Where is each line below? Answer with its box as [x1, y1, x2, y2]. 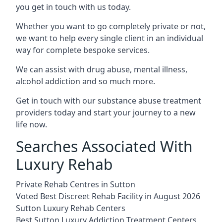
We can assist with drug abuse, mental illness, [16, 63, 187, 75]
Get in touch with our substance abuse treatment [16, 95, 201, 106]
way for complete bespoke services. [16, 44, 150, 55]
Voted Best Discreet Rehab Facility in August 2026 [16, 190, 200, 202]
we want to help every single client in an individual [16, 32, 203, 44]
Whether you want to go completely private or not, [16, 20, 206, 32]
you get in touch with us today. [16, 1, 131, 12]
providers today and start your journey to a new [16, 107, 196, 118]
